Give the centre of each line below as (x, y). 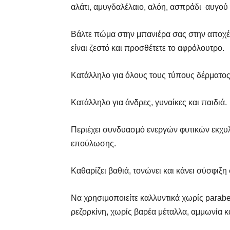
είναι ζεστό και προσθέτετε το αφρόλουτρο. (148, 48)
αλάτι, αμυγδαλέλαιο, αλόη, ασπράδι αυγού (149, 7)
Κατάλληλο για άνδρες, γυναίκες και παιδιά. (149, 102)
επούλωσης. (93, 143)
